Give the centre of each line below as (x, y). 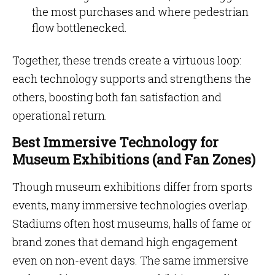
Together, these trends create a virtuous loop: (127, 60)
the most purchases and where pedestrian (140, 12)
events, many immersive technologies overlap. (131, 205)
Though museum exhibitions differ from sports (132, 187)
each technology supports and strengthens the (132, 79)
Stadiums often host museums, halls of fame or (132, 223)
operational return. (60, 115)
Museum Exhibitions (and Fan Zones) (134, 159)
